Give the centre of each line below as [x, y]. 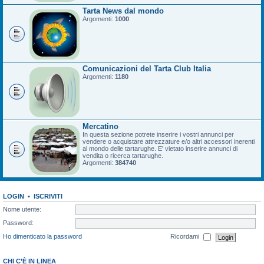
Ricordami [186, 237]
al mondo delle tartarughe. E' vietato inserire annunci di [160, 148]
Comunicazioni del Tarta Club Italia [147, 69]
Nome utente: [22, 209]
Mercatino [100, 126]
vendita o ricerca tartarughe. [123, 156]
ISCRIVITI [48, 196]
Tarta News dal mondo [123, 11]
